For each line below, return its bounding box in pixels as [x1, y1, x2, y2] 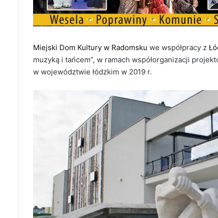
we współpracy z [147, 43, 209, 52]
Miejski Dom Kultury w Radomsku [33, 43, 147, 52]
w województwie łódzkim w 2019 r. [33, 67, 152, 76]
